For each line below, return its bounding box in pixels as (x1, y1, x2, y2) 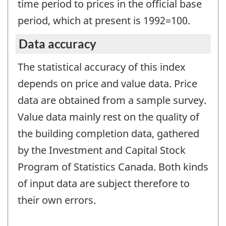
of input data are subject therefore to (18, 177, 190, 191)
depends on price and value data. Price (18, 77, 197, 91)
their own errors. (18, 193, 96, 207)
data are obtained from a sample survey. (18, 93, 206, 107)
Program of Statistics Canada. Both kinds (18, 160, 208, 174)
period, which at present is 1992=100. (18, 13, 190, 27)
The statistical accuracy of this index (18, 60, 186, 74)
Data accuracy (19, 36, 96, 51)
